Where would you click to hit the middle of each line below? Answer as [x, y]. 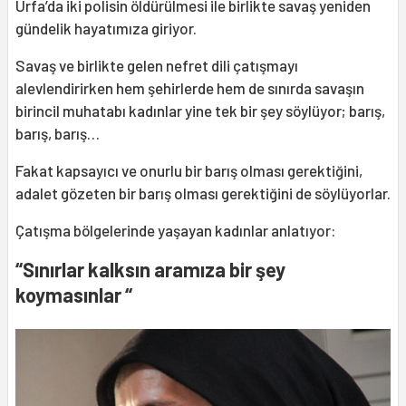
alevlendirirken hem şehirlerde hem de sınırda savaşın [190, 87]
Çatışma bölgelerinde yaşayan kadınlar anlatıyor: [176, 230]
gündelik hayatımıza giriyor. [106, 28]
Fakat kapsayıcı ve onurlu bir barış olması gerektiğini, [189, 170]
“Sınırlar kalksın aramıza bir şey [150, 269]
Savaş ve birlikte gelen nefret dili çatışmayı [157, 65]
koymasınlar [68, 294]
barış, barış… [58, 133]
